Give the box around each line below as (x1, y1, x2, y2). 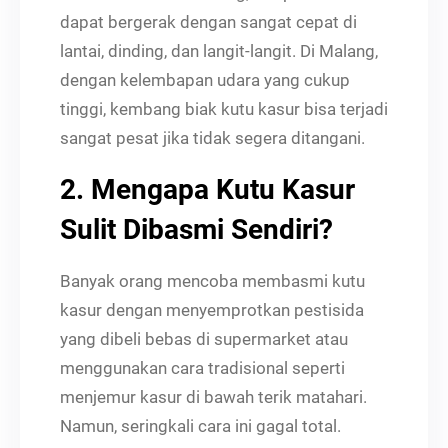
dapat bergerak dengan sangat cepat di (60, 11, 357, 32)
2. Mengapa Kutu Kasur (60, 172, 355, 206)
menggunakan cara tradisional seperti (60, 357, 345, 378)
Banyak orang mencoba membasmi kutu (60, 270, 365, 291)
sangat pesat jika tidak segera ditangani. (60, 127, 365, 148)
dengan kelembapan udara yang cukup (60, 69, 350, 90)
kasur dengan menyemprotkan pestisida (60, 299, 364, 320)
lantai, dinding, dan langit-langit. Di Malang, (60, 40, 378, 61)
